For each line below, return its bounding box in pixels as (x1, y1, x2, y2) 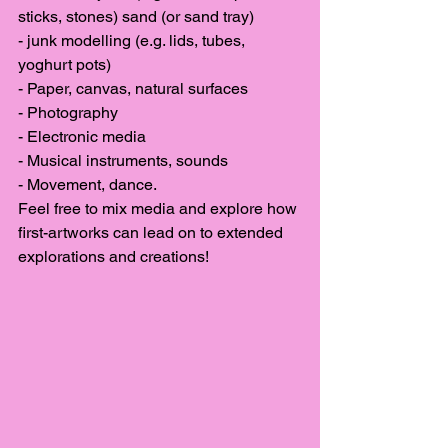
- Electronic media (18, 126, 146, 146)
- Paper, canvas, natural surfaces (18, 78, 248, 98)
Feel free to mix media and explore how (18, 198, 301, 218)
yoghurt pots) (18, 54, 111, 74)
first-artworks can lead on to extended (18, 222, 287, 242)
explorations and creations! (18, 246, 209, 266)
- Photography (18, 102, 118, 122)
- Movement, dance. (18, 174, 160, 194)
